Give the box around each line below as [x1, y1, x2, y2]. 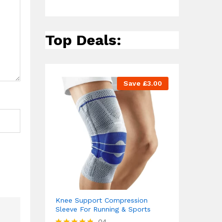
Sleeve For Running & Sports [55, 205, 151, 213]
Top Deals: [45, 31, 121, 49]
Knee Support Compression [55, 196, 148, 204]
